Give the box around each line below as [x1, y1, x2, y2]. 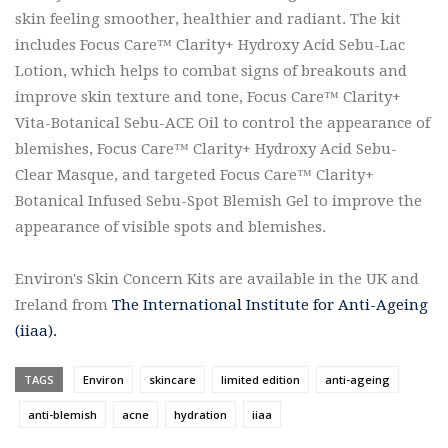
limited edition [221, 371, 300, 387]
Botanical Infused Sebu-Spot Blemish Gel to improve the [15, 191, 422, 210]
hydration [174, 406, 227, 422]
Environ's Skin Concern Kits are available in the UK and [15, 269, 419, 288]
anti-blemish [28, 406, 97, 422]
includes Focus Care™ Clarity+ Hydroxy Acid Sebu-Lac [15, 35, 405, 54]
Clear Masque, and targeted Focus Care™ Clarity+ [15, 165, 374, 184]
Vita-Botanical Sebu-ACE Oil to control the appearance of [15, 113, 430, 132]
